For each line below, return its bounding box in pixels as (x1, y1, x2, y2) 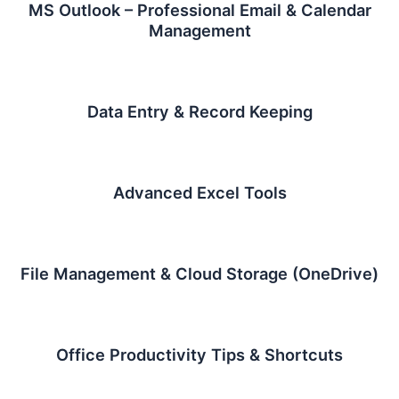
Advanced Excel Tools (112, 183, 287, 203)
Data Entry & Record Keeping (86, 102, 313, 122)
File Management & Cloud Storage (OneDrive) (20, 264, 379, 284)
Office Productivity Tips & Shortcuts (56, 345, 343, 365)
